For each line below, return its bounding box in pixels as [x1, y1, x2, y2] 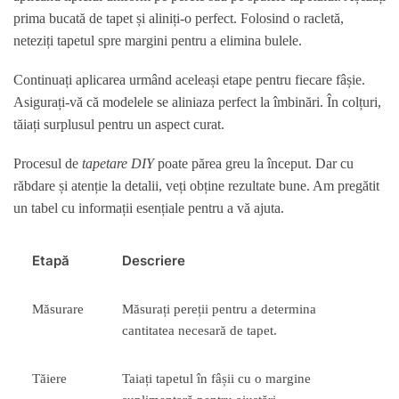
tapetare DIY [82, 156, 154, 172]
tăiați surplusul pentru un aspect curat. [13, 117, 224, 133]
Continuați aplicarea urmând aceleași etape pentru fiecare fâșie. [13, 72, 365, 88]
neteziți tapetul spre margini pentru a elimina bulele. [13, 32, 302, 48]
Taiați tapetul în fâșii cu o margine [122, 370, 312, 386]
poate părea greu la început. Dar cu [154, 156, 354, 172]
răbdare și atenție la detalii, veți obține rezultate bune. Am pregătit [13, 178, 379, 194]
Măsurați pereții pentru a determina [122, 301, 317, 316]
